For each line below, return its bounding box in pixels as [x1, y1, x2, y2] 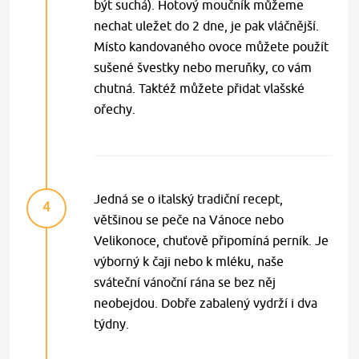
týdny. [94, 316, 130, 331]
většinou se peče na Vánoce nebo [94, 212, 284, 227]
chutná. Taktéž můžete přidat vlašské [94, 80, 305, 95]
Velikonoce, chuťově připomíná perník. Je [94, 232, 329, 248]
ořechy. [94, 101, 136, 116]
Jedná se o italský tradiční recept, [94, 191, 284, 206]
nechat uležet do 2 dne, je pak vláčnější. [94, 18, 320, 33]
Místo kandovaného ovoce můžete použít [94, 38, 329, 54]
